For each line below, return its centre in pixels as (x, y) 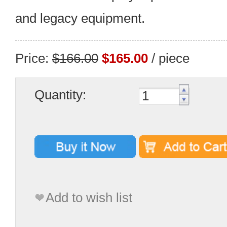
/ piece (169, 58)
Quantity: (60, 95)
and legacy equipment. (80, 18)
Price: (34, 58)
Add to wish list (89, 198)
